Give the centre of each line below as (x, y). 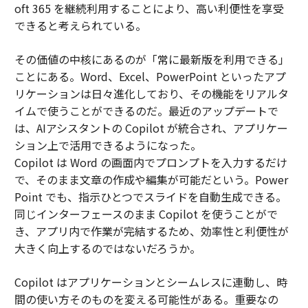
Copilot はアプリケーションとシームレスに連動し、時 (151, 282)
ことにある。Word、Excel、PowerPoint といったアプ (150, 76)
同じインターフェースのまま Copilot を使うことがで (146, 213)
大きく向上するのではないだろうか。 (107, 248)
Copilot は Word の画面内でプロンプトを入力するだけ (151, 162)
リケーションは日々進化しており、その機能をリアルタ (151, 93)
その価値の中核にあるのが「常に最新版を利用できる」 (152, 59)
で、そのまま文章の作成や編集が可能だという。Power (151, 179)
